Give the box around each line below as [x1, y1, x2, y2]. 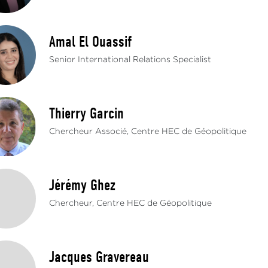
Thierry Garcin [49, 105, 124, 123]
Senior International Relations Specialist [49, 56, 212, 63]
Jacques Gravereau [49, 248, 150, 266]
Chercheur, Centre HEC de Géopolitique [49, 200, 212, 207]
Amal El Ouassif [49, 33, 132, 51]
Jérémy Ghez [49, 176, 116, 194]
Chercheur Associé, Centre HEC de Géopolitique [49, 128, 247, 135]
